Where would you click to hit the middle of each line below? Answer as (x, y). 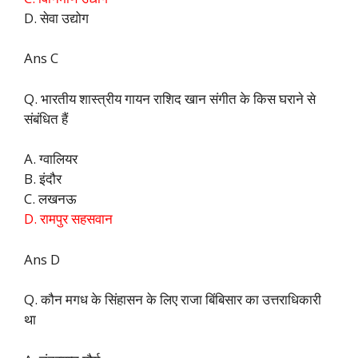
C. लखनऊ (50, 199)
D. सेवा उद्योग (56, 18)
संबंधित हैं (46, 118)
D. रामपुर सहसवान (68, 219)
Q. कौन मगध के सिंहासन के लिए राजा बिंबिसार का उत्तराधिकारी (173, 300)
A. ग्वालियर (51, 159)
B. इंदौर (43, 179)
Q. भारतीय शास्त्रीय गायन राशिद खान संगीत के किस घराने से (170, 98)
